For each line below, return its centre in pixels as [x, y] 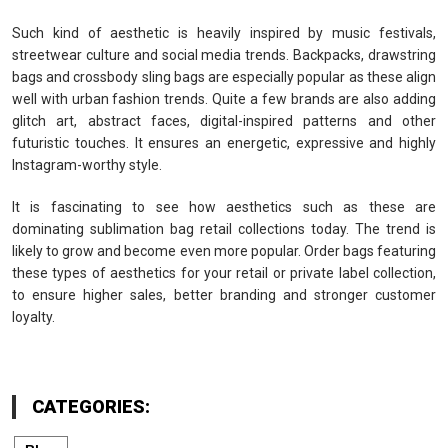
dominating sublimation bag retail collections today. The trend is [224, 228]
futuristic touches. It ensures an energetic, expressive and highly [224, 142]
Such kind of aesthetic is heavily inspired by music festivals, [224, 32]
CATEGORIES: [91, 406]
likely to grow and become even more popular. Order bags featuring [224, 250]
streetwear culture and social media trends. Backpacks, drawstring [224, 54]
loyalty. [33, 316]
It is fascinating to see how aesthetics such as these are [224, 206]
